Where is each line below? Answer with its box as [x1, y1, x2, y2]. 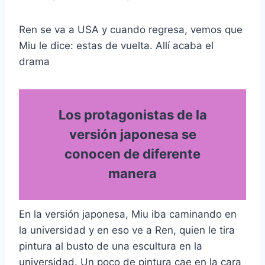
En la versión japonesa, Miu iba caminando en [19, 208, 237, 220]
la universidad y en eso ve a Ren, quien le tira [19, 224, 235, 236]
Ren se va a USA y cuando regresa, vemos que [19, 23, 243, 35]
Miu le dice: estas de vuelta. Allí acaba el [19, 39, 214, 51]
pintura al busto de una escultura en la [19, 240, 202, 252]
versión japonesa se [69, 127, 196, 142]
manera [108, 166, 157, 181]
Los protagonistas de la [58, 107, 207, 122]
